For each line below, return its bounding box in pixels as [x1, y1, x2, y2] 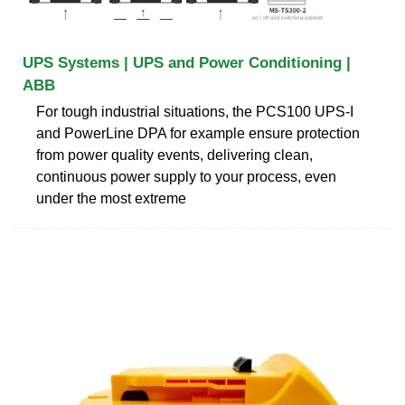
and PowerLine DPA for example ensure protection [36, 125, 360, 141]
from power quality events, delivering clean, [36, 146, 313, 163]
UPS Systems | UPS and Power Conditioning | [23, 53, 351, 71]
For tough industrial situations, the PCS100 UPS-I [36, 103, 353, 119]
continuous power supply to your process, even [36, 168, 336, 184]
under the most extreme [36, 190, 186, 206]
